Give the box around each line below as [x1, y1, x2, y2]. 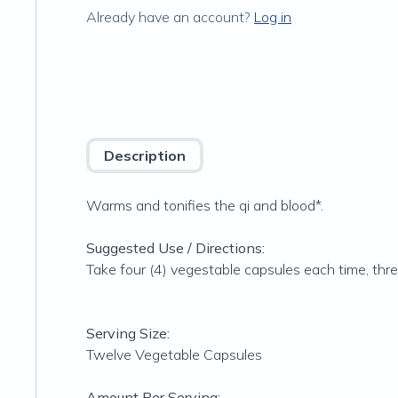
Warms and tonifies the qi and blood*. [86, 196, 323, 214]
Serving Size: [86, 324, 170, 342]
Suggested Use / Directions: [86, 239, 265, 257]
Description [104, 147, 186, 164]
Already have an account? [86, 8, 251, 26]
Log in [254, 8, 291, 26]
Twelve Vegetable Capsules [86, 346, 262, 363]
